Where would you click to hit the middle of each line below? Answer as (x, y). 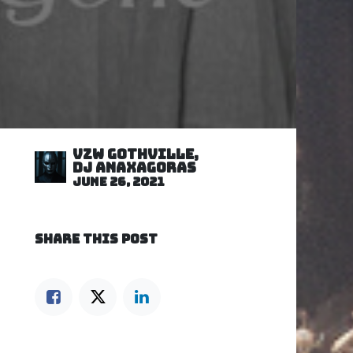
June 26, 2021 (119, 181)
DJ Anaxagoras (134, 167)
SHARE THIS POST (96, 239)
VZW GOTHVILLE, (136, 154)
